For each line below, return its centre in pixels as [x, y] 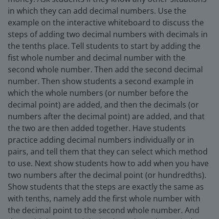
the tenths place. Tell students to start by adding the [104, 46]
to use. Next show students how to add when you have [108, 163]
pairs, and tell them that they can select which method [108, 152]
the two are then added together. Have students [97, 128]
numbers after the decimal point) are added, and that [106, 116]
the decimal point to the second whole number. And [104, 210]
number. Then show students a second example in [101, 81]
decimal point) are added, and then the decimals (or [103, 105]
